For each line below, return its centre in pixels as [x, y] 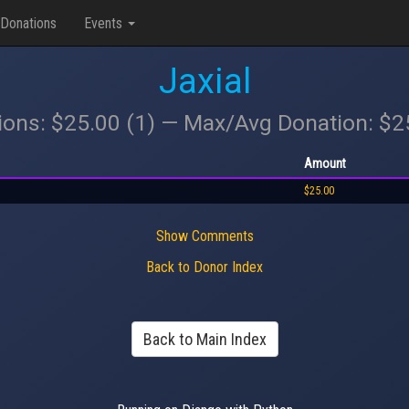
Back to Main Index [204, 339]
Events [105, 23]
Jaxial [204, 81]
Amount [325, 163]
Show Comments [204, 236]
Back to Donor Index [204, 267]
